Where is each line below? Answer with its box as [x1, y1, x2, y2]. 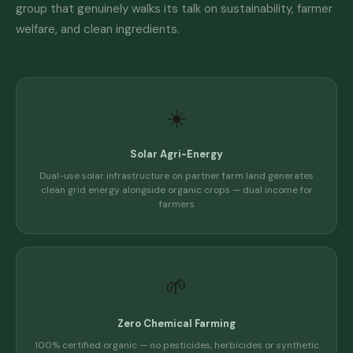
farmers [158, 198, 195, 210]
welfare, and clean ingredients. [16, 21, 180, 37]
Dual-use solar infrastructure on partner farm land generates [39, 169, 314, 182]
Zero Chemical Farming [117, 317, 236, 330]
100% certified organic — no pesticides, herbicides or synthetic [34, 339, 319, 351]
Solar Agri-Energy [130, 147, 223, 161]
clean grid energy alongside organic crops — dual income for [40, 184, 313, 196]
